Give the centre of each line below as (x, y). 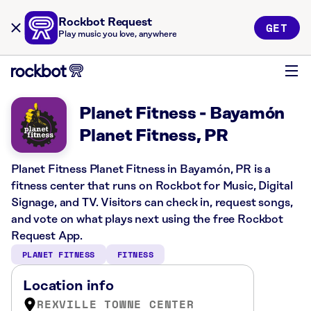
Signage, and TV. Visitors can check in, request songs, (152, 203)
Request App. (47, 236)
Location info (68, 286)
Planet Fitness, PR (154, 136)
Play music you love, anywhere (118, 34)
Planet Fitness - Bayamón (182, 114)
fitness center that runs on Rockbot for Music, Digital (152, 186)
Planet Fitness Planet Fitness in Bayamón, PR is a (141, 169)
